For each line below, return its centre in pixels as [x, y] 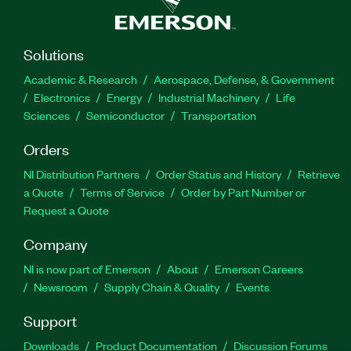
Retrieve [319, 174]
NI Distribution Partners [81, 174]
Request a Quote [66, 210]
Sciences [47, 115]
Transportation [219, 115]
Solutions [54, 53]
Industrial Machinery [209, 97]
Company [56, 243]
